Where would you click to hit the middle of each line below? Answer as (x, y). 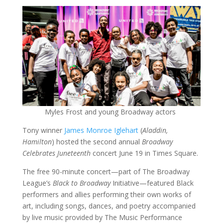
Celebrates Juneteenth (56, 153)
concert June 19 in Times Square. (144, 153)
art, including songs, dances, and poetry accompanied (109, 206)
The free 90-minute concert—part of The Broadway (106, 171)
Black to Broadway (81, 183)
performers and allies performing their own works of (107, 194)
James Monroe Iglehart (101, 130)
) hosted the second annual (96, 142)
